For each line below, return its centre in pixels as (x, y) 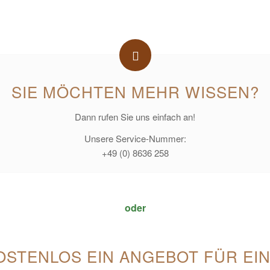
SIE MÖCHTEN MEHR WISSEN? (135, 91)
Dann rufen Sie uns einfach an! (135, 116)
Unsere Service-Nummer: (135, 139)
